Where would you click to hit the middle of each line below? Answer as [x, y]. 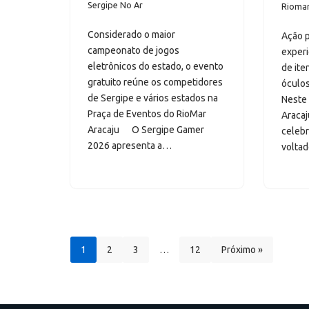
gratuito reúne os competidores [155, 82]
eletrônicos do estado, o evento [156, 67]
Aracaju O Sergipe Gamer [146, 130]
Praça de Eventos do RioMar [147, 114]
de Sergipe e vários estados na [153, 98]
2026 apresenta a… [131, 146]
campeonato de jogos [133, 51]
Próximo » [242, 250]
